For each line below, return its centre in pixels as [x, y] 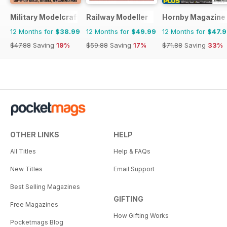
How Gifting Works [141, 215]
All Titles [23, 151]
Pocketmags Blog [37, 222]
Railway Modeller [117, 17]
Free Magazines [34, 204]
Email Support [134, 169]
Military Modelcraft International [69, 17]
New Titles [26, 169]
